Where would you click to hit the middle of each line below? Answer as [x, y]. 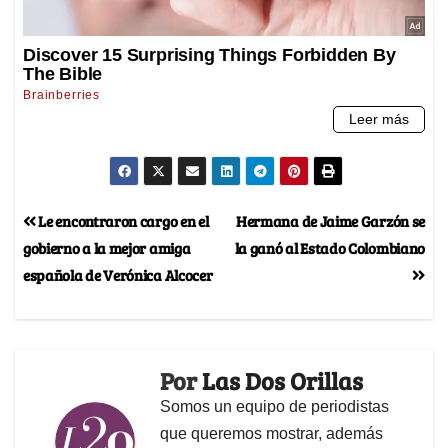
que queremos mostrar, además [271, 434]
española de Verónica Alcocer [118, 275]
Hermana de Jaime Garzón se [330, 221]
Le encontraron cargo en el [122, 221]
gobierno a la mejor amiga [107, 248]
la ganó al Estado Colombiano [329, 248]
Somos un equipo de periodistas [274, 407]
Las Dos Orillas [282, 381]
